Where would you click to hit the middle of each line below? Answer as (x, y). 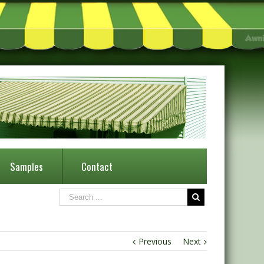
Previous (155, 242)
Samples (26, 167)
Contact (97, 167)
